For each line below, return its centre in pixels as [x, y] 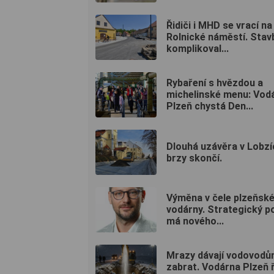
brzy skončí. [194, 158]
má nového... [195, 221]
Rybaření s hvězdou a [215, 83]
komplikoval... [198, 49]
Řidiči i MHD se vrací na [219, 26]
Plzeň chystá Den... [210, 106]
